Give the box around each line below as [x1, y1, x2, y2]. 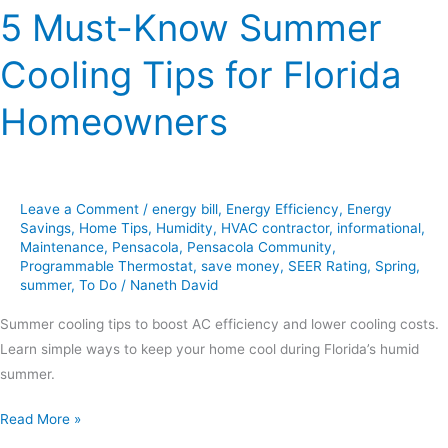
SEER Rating [288, 258, 367, 275]
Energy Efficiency [226, 201, 339, 218]
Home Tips [79, 220, 148, 237]
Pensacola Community [187, 239, 332, 256]
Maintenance [20, 239, 104, 256]
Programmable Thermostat [20, 258, 193, 275]
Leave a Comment [20, 201, 139, 218]
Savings [20, 220, 71, 237]
